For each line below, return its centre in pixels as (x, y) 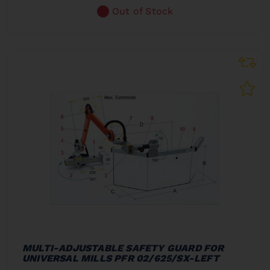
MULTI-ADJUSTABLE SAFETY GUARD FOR (123, 248)
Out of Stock (143, 11)
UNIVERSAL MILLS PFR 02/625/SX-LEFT (121, 258)
